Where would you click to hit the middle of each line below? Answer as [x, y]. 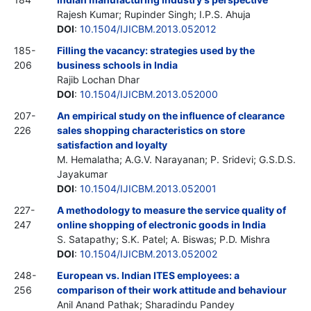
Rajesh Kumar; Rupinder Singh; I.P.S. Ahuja [154, 14]
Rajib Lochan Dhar [98, 79]
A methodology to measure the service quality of [171, 210]
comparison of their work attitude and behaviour [172, 289]
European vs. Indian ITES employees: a [148, 275]
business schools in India [117, 65]
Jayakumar [82, 174]
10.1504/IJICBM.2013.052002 [149, 253]
